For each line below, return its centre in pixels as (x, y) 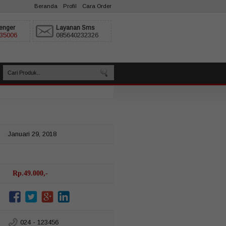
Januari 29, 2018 (32, 134)
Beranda (46, 6)
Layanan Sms (75, 28)
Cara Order (97, 6)
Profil (70, 6)
